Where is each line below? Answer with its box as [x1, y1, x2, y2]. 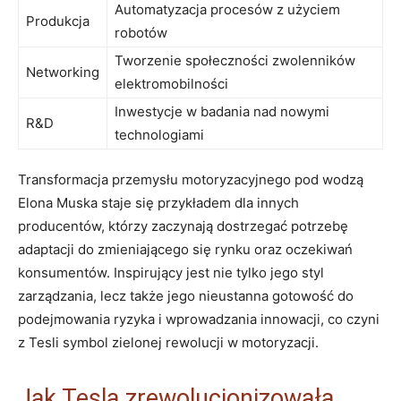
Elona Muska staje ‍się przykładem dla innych [18, 193, 299, 211]
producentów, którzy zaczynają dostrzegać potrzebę [18, 217, 348, 235]
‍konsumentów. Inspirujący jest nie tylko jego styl [18, 263, 324, 281]
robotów [115, 23, 167, 41]
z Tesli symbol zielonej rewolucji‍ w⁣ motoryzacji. [18, 333, 319, 351]
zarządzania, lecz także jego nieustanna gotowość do [18, 286, 354, 304]
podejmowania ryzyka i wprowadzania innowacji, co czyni [18, 310, 380, 328]
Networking [26, 63, 99, 81]
